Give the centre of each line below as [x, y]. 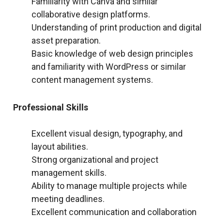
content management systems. [92, 79]
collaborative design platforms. [91, 14]
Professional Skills [50, 107]
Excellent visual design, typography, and [107, 133]
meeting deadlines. [68, 199]
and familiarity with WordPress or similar [108, 66]
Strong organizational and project [95, 159]
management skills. [69, 172]
